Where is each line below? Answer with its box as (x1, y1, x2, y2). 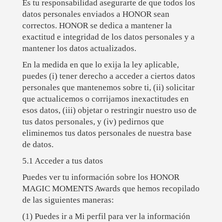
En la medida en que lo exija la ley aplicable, (22, 60, 179, 70)
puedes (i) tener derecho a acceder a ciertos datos (22, 71, 195, 81)
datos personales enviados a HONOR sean (22, 9, 169, 19)
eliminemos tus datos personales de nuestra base (22, 128, 192, 138)
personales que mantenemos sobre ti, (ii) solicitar (22, 83, 195, 93)
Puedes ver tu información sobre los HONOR (22, 172, 179, 182)
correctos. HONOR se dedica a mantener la (22, 21, 172, 31)
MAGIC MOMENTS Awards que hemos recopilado (22, 184, 200, 194)
